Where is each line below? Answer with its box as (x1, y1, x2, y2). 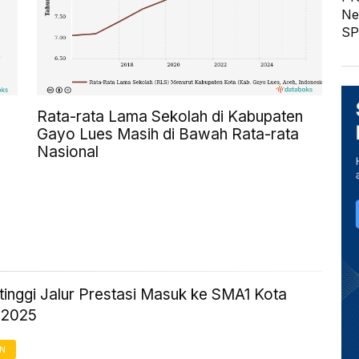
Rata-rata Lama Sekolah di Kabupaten (37, 107, 303, 127)
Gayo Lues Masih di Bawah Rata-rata (37, 125, 299, 144)
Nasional (37, 143, 99, 162)
